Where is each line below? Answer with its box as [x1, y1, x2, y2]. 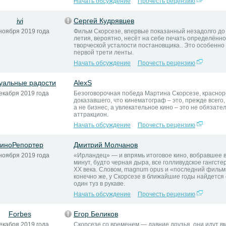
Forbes [8, 210, 31, 218]
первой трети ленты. [74, 49, 134, 56]
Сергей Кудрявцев [74, 17, 134, 25]
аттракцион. [74, 111, 108, 118]
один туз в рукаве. [74, 180, 125, 187]
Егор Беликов [74, 210, 118, 218]
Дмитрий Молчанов [74, 141, 138, 149]
